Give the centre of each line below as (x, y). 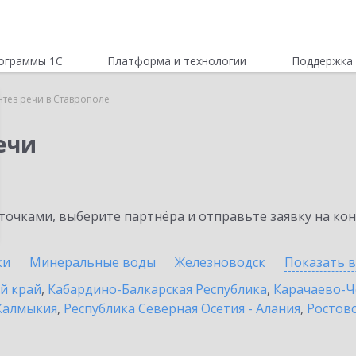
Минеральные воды (93, 262)
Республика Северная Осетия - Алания (182, 308)
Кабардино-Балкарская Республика (157, 289)
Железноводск (220, 262)
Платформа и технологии (177, 61)
